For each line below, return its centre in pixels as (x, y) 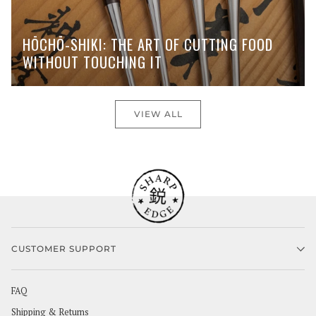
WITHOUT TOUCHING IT (92, 62)
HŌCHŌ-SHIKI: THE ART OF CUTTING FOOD (148, 45)
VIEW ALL (158, 114)
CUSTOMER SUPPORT (64, 249)
